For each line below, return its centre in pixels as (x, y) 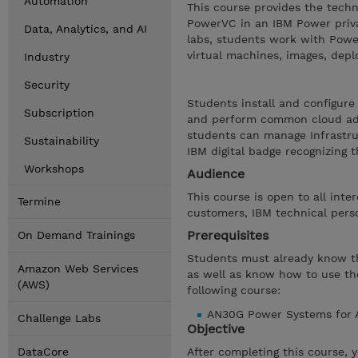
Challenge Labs (59, 318)
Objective (216, 329)
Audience (216, 174)
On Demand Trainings (76, 235)
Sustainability (62, 141)
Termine (39, 201)
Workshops (54, 169)
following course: (234, 290)
